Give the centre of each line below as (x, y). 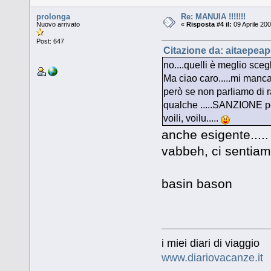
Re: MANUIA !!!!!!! (214, 17)
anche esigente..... (215, 135)
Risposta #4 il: (209, 24)
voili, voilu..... (192, 118)
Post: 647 (51, 41)
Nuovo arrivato (58, 24)
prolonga (54, 17)
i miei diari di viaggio (210, 243)
